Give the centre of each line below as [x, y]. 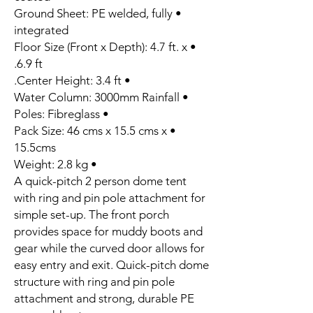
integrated [41, 30]
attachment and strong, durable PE [104, 298]
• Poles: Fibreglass [104, 114]
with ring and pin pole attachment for [110, 197]
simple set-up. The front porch [92, 214]
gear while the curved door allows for [109, 248]
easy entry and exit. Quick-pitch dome [111, 264]
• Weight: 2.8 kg [93, 164]
